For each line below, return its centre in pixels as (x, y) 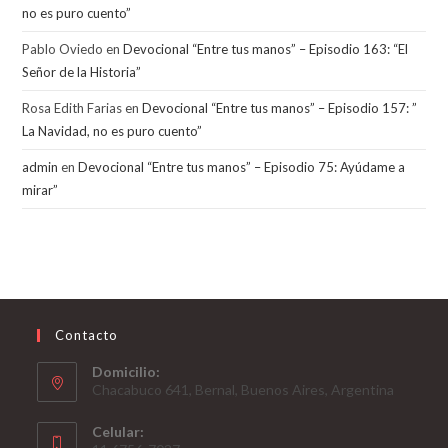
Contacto (87, 335)
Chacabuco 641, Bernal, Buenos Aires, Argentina (243, 389)
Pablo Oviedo (63, 49)
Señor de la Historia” (82, 72)
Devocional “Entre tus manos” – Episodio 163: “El (266, 49)
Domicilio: (126, 371)
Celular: (118, 431)
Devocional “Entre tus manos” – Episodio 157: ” (280, 108)
